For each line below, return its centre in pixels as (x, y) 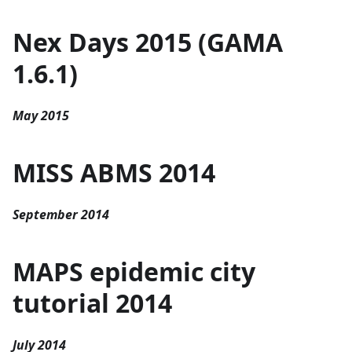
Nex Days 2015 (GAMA (148, 42)
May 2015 (41, 116)
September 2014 (61, 215)
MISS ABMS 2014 (114, 173)
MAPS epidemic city (134, 272)
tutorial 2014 (92, 303)
